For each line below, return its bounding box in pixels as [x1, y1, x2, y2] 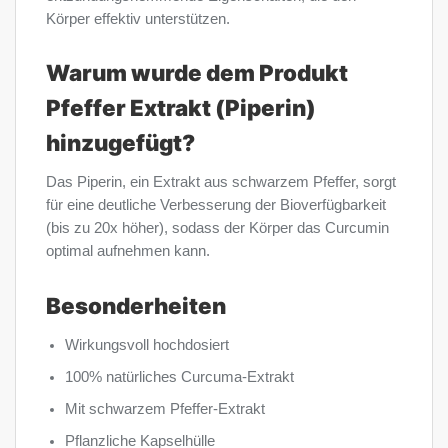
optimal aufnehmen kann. [46, 243, 210, 260]
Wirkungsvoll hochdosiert [65, 337, 230, 354]
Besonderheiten [46, 291, 226, 319]
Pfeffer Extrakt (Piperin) [46, 94, 316, 122]
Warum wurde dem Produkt [46, 59, 348, 87]
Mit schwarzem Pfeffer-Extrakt [65, 400, 266, 417]
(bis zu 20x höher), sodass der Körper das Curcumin [46, 220, 389, 237]
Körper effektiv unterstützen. [46, 10, 230, 27]
